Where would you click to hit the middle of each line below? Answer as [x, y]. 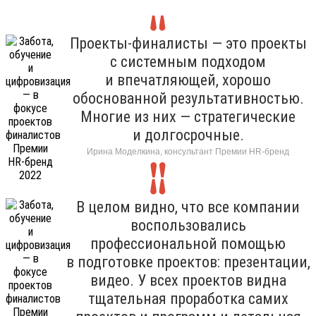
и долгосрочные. [188, 135]
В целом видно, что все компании [188, 207]
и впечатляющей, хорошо [188, 80]
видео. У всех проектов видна [188, 280]
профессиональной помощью [188, 243]
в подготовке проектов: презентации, [188, 262]
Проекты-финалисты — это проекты [188, 43]
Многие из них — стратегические [188, 116]
